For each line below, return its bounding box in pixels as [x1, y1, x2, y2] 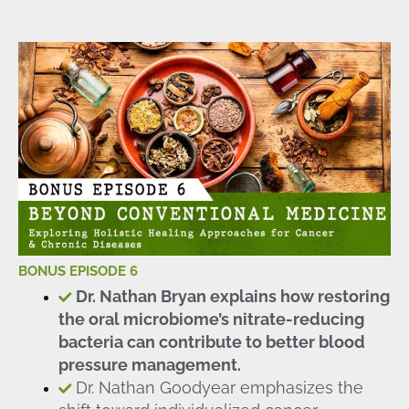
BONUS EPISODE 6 [18, 262, 138, 278]
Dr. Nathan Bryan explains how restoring [75, 286, 390, 306]
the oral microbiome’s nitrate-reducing [58, 309, 364, 329]
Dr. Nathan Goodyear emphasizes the [75, 377, 363, 397]
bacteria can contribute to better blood [58, 331, 365, 351]
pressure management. [58, 354, 241, 374]
